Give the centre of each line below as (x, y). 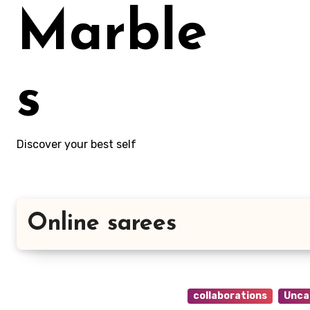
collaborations (230, 296)
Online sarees (102, 224)
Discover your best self (76, 144)
